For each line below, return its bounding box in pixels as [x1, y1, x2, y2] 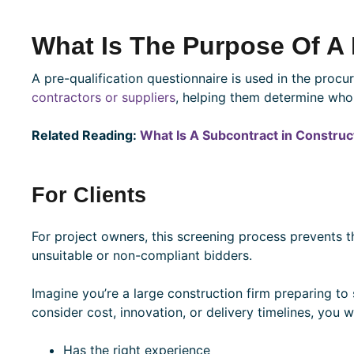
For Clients [31, 182, 146, 207]
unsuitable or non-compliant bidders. [31, 247, 252, 263]
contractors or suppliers [31, 88, 175, 105]
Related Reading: [31, 126, 140, 143]
